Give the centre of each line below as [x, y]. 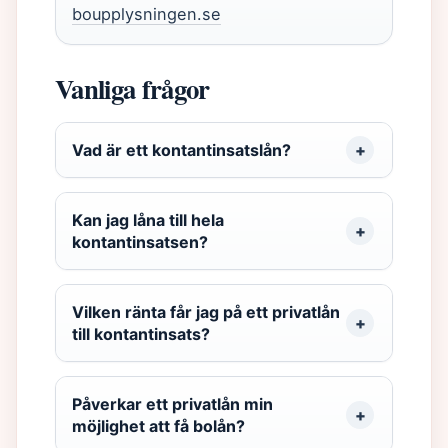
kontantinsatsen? [140, 242]
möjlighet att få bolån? [158, 426]
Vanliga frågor [132, 88]
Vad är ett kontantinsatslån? [181, 150]
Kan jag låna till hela [148, 220]
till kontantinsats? [141, 334]
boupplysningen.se [146, 14]
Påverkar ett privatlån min [172, 404]
